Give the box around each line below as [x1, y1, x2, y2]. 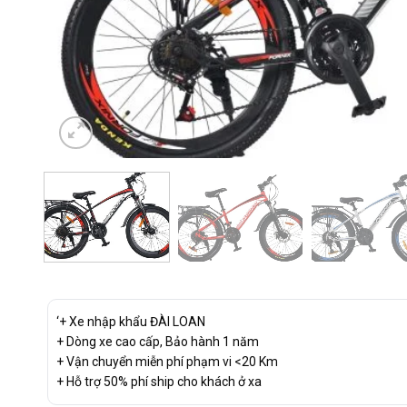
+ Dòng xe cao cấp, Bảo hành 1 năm [55, 333, 259, 349]
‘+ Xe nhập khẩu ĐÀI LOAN [55, 313, 205, 329]
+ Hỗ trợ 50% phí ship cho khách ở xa [55, 373, 262, 389]
